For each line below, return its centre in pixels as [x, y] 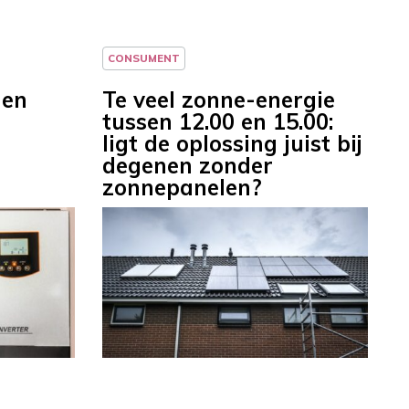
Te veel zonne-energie [219, 100]
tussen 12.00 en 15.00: [218, 122]
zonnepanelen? [182, 188]
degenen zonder [188, 166]
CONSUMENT [144, 58]
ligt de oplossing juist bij [232, 144]
